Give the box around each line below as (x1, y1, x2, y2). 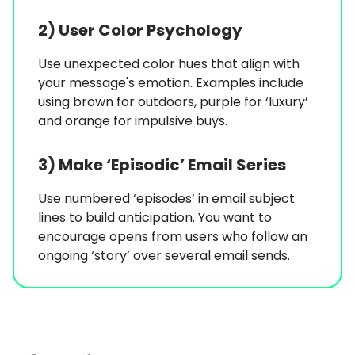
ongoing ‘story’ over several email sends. (38, 246, 290, 265)
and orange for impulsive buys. (38, 112, 227, 131)
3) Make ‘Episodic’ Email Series (38, 154, 286, 177)
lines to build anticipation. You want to (38, 208, 272, 227)
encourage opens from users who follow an (38, 227, 307, 246)
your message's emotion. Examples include (38, 74, 303, 93)
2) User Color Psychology (38, 19, 242, 42)
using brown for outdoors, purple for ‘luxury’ (38, 93, 308, 112)
